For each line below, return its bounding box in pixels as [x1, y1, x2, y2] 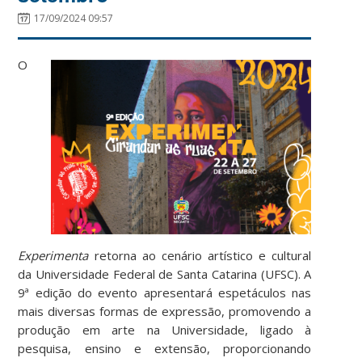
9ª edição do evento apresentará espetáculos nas [18, 284, 312, 301]
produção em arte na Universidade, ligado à [18, 321, 312, 338]
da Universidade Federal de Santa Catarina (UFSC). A [18, 265, 312, 282]
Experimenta [18, 246, 89, 263]
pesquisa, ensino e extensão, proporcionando [18, 339, 312, 356]
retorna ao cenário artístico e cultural [88, 246, 312, 263]
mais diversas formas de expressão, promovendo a [18, 302, 312, 319]
